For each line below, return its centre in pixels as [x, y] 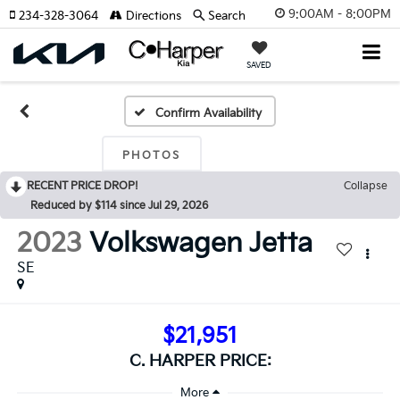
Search [227, 16]
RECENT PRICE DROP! [83, 186]
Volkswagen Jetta [200, 244]
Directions [152, 16]
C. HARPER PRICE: [200, 361]
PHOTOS [151, 156]
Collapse [366, 186]
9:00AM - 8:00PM [340, 14]
